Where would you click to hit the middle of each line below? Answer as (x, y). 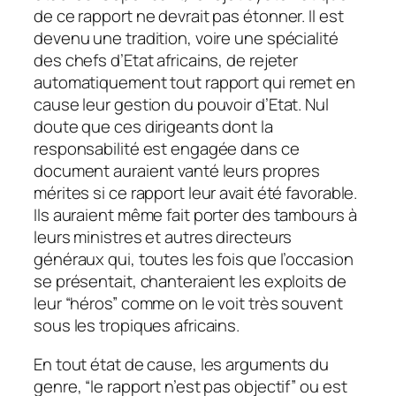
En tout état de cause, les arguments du (182, 364)
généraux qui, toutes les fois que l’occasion (194, 259)
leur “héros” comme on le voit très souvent (188, 304)
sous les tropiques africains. (137, 326)
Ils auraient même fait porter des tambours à (195, 215)
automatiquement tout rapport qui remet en (194, 83)
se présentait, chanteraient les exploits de (190, 282)
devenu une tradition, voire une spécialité (186, 38)
